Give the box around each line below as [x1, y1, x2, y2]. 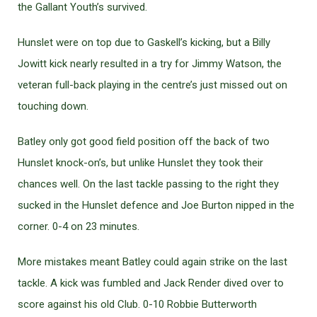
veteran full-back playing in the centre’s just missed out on [18, 79, 287, 91]
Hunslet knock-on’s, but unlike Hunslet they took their [18, 156, 263, 169]
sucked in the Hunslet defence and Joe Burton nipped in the [18, 199, 294, 212]
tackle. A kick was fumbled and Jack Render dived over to [18, 277, 284, 289]
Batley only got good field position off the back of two [18, 135, 270, 148]
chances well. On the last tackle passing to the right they [18, 178, 279, 190]
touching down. [18, 100, 88, 113]
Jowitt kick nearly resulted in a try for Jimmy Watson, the [18, 57, 282, 70]
